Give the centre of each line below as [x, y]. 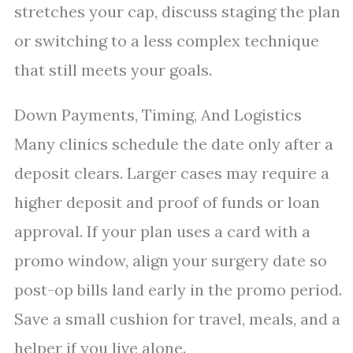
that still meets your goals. [113, 70]
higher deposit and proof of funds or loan [167, 202]
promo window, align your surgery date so [171, 260]
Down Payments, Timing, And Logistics [158, 115]
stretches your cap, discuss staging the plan [177, 11]
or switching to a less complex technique [167, 41]
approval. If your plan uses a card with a [162, 231]
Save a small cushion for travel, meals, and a [177, 319]
